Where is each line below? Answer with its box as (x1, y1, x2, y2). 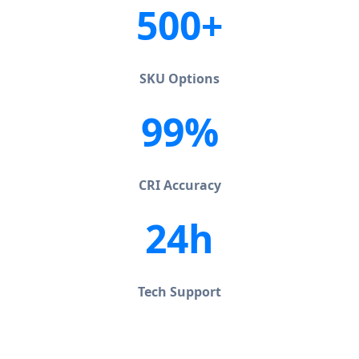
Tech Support (138, 282, 221, 301)
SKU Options (139, 69, 220, 87)
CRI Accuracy (138, 175, 221, 194)
